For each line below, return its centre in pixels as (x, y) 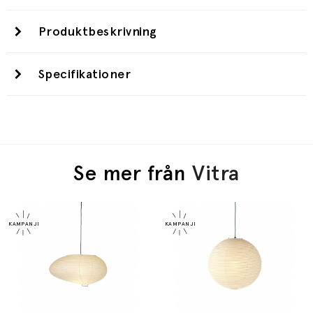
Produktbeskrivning (98, 31)
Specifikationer (85, 74)
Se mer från (133, 173)
